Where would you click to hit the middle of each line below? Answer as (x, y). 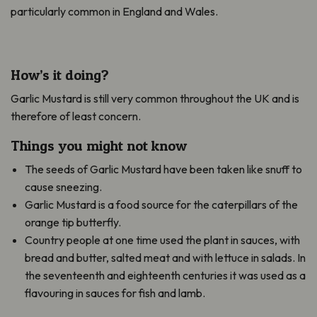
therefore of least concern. (76, 116)
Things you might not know (99, 146)
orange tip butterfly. (73, 222)
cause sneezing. (63, 187)
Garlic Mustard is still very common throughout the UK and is (155, 98)
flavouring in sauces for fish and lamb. (115, 293)
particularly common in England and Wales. (114, 11)
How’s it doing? (60, 75)
